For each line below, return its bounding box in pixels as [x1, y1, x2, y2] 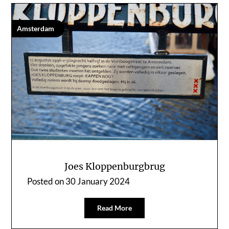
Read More [97, 203, 132, 212]
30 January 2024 [65, 175, 130, 187]
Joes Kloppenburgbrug [64, 160, 165, 172]
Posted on [27, 175, 66, 187]
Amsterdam [17, 24, 55, 33]
